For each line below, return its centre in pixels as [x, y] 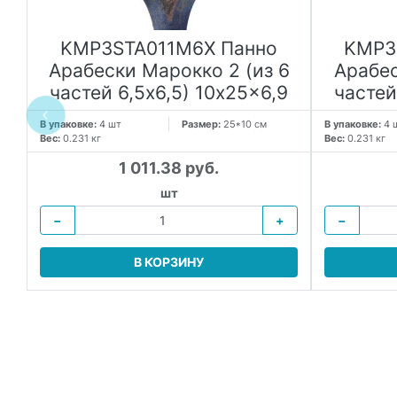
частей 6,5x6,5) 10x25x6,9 [169, 93]
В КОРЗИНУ [169, 262]
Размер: [202, 124]
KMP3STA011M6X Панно [169, 48]
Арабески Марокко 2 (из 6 [169, 70]
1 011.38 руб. [169, 168]
